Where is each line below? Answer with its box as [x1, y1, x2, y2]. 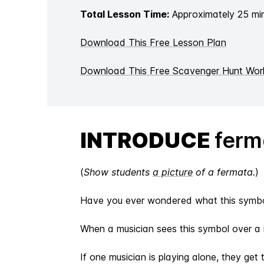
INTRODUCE [80, 127, 214, 153]
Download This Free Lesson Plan [80, 37, 226, 48]
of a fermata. [193, 166, 255, 178]
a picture [153, 166, 193, 178]
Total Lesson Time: [80, 8, 169, 20]
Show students [84, 166, 153, 178]
